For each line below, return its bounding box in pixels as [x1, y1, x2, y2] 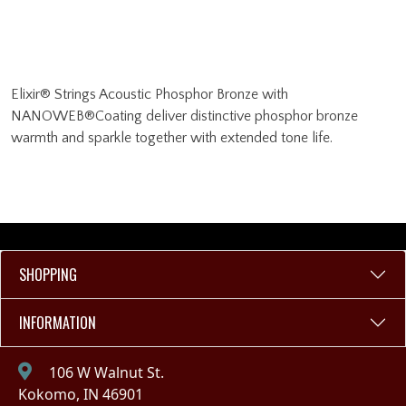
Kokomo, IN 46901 [18, 384, 143, 404]
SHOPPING [19, 263, 77, 285]
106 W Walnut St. [45, 362, 164, 382]
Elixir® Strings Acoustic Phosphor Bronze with [11, 86, 288, 102]
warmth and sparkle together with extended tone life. [11, 130, 333, 146]
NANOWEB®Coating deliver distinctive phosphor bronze [11, 108, 358, 124]
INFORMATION [19, 311, 96, 333]
